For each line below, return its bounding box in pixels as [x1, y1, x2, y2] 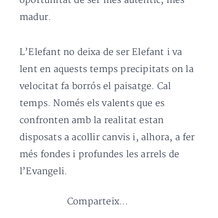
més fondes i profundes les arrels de [19, 149, 180, 160]
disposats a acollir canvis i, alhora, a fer [19, 132, 195, 143]
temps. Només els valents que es [19, 98, 165, 109]
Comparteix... [67, 196, 128, 207]
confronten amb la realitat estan [19, 115, 164, 126]
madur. [19, 12, 52, 23]
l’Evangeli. [19, 166, 68, 177]
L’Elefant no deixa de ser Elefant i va [19, 47, 182, 58]
